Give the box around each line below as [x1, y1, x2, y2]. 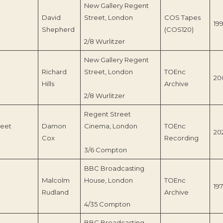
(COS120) [164, 25, 194, 34]
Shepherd [41, 25, 75, 34]
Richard [41, 68, 67, 76]
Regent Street [84, 110, 131, 118]
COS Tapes [164, 13, 201, 22]
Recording [164, 134, 199, 142]
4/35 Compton [84, 200, 130, 209]
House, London [84, 176, 133, 185]
